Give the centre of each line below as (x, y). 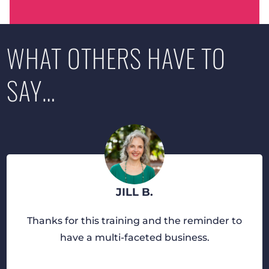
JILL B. (135, 192)
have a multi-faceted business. (134, 237)
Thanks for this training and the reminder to (135, 220)
